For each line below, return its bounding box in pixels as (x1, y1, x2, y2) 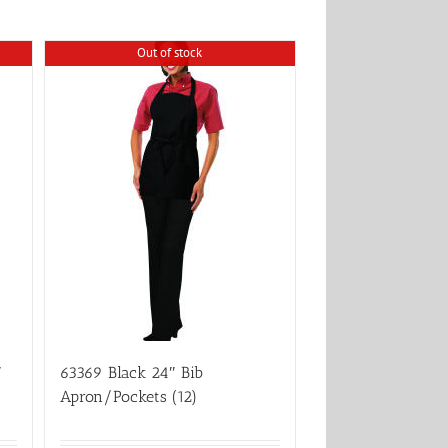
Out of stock (136, 43, 202, 61)
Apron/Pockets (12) (59, 387, 197, 406)
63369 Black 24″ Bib (59, 363, 203, 382)
